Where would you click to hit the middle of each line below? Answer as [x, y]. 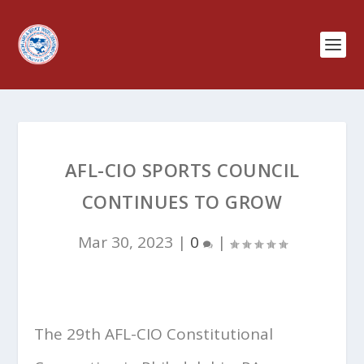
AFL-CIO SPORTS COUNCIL [182, 170]
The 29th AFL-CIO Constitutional [154, 334]
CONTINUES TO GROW [182, 201]
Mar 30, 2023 [125, 242]
